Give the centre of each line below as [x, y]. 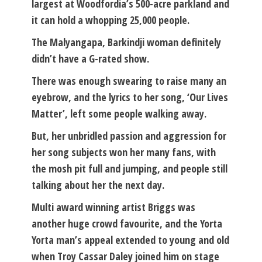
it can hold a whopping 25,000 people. [111, 20]
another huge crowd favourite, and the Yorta [127, 223]
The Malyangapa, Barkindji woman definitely [126, 42]
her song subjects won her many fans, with [124, 152]
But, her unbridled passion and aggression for [129, 135]
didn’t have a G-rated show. [90, 58]
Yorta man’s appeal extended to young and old [130, 239]
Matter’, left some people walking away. [119, 113]
